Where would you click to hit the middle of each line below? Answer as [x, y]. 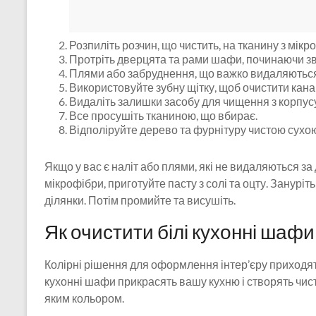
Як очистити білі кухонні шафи [180, 232]
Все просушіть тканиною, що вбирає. [163, 116]
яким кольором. [84, 298]
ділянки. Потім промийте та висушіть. [140, 200]
